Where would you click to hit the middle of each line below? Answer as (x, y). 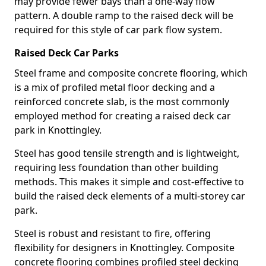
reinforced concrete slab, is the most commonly (122, 102)
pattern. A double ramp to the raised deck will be (124, 15)
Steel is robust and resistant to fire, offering (113, 233)
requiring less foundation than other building (116, 167)
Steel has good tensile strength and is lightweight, (127, 153)
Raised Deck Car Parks (66, 53)
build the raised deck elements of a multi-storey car (130, 196)
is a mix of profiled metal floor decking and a (115, 87)
